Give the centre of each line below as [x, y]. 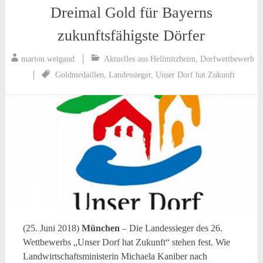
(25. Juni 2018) [52, 228]
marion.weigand [48, 59]
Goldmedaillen [80, 75]
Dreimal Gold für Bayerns [131, 13]
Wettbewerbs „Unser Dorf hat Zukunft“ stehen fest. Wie [126, 242]
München [100, 228]
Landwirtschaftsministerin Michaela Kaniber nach [115, 256]
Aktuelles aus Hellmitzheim [150, 59]
